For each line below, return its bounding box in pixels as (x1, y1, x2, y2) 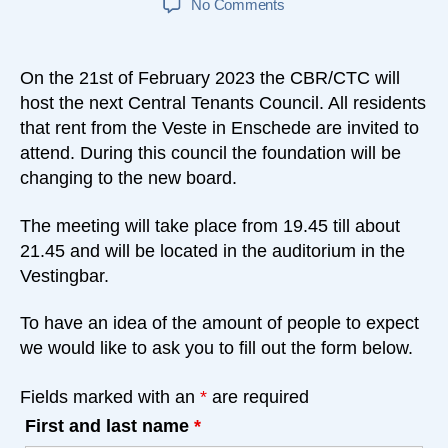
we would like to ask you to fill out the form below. (20, 338, 413, 359)
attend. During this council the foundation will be (20, 143, 401, 164)
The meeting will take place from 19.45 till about (20, 215, 400, 236)
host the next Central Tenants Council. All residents (20, 93, 426, 114)
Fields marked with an (20, 386, 200, 407)
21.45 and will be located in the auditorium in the (20, 240, 405, 261)
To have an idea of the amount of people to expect (20, 313, 419, 334)
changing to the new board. (20, 168, 237, 189)
